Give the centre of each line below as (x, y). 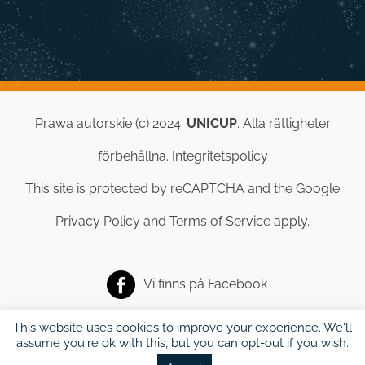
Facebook (237, 284)
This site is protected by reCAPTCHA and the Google (182, 188)
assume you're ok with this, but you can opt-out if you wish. (182, 343)
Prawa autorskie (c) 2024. (110, 123)
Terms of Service (220, 221)
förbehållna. (134, 156)
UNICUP (211, 123)
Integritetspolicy (220, 156)
